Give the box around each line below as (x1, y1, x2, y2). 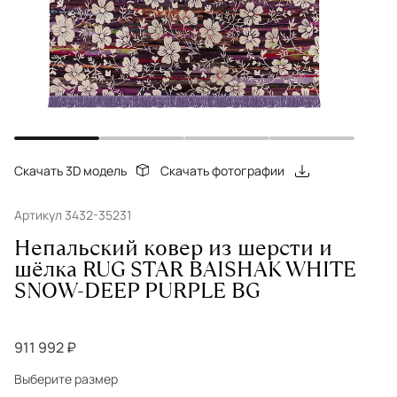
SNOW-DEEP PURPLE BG (14, 276, 260, 305)
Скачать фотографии (160, 162, 284, 179)
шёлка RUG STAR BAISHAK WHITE (14, 254, 356, 284)
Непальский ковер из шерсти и (14, 233, 332, 262)
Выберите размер (14, 370, 118, 387)
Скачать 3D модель (14, 162, 127, 179)
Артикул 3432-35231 (14, 206, 131, 223)
